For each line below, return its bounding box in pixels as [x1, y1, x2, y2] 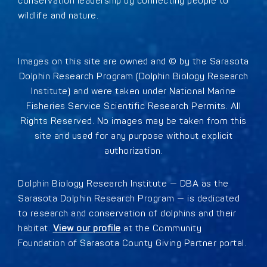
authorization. [104, 145, 163, 157]
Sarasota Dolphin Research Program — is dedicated [18, 193, 240, 204]
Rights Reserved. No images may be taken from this [20, 115, 247, 127]
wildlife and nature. [18, 10, 98, 21]
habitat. [18, 222, 53, 234]
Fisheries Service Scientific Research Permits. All [26, 100, 241, 112]
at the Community [120, 222, 201, 234]
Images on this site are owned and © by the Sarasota [18, 55, 249, 67]
